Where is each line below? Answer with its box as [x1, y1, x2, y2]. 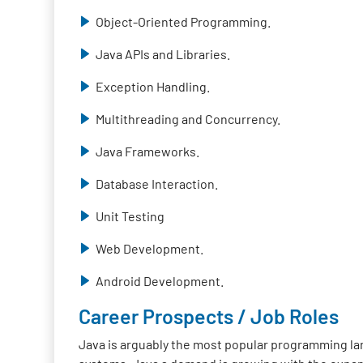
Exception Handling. [96, 79, 211, 94]
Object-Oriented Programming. [96, 14, 271, 29]
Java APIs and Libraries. [96, 46, 231, 62]
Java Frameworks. [96, 143, 200, 159]
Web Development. [96, 241, 204, 256]
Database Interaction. [96, 176, 219, 191]
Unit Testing [96, 208, 165, 224]
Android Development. [96, 273, 224, 288]
